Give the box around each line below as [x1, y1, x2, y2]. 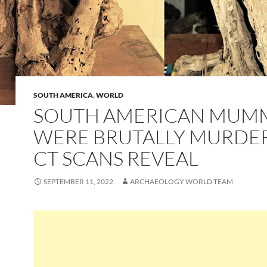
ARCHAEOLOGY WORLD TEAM [130, 177, 233, 186]
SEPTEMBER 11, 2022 [44, 177, 113, 186]
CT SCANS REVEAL [33, 146, 198, 170]
